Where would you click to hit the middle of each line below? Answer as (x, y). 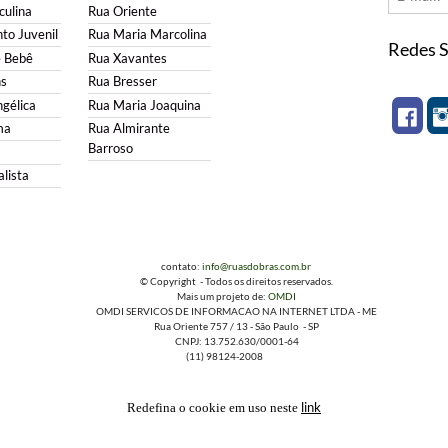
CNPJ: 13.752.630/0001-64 (224, 341)
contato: (169, 266)
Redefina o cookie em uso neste (214, 407)
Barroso (110, 149)
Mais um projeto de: (210, 296)
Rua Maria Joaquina (144, 105)
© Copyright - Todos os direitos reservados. (224, 281)
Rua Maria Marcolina (147, 35)
